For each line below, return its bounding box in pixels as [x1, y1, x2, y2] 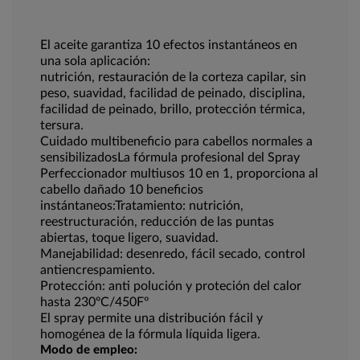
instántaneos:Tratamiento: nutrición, [40, 199, 243, 213]
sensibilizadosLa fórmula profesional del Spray [40, 151, 300, 165]
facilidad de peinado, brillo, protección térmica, [40, 103, 305, 117]
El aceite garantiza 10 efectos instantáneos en [40, 39, 297, 52]
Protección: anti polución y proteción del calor [40, 280, 301, 293]
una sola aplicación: [40, 55, 150, 68]
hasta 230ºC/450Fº [40, 296, 149, 309]
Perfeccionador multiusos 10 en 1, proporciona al [40, 167, 318, 181]
